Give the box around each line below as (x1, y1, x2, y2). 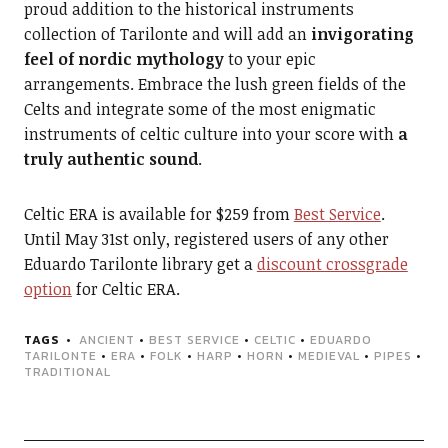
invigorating (310, 23, 414, 46)
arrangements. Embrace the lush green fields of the (23, 73, 406, 96)
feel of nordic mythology (23, 48, 224, 71)
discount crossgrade (256, 253, 408, 276)
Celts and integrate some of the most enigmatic (23, 98, 376, 121)
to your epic (223, 48, 316, 71)
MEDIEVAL (297, 347, 360, 366)
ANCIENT (78, 331, 135, 350)
